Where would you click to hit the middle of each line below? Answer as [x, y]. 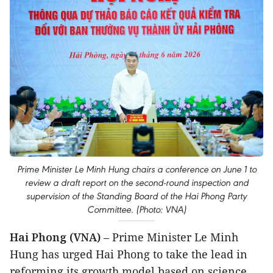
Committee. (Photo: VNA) [136, 209]
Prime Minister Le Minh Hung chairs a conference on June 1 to [136, 169]
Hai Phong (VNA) [57, 237]
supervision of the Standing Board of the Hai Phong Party [136, 196]
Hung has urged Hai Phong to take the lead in [129, 254]
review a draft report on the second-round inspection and [136, 182]
